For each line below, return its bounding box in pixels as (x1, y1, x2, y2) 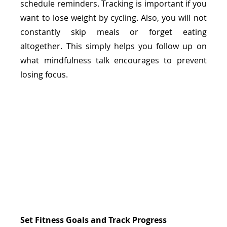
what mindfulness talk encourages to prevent (20, 54, 207, 66)
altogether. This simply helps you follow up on (20, 40, 207, 52)
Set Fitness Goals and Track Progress (20, 214, 167, 225)
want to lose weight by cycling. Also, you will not (20, 12, 207, 23)
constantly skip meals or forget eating (20, 26, 207, 37)
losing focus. (20, 68, 70, 80)
